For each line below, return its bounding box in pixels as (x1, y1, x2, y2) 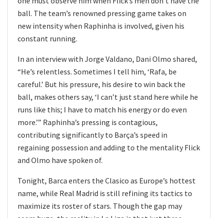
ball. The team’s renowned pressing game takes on (18, 8, 186, 18)
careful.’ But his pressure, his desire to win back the (18, 79, 185, 89)
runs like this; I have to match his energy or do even (18, 104, 187, 114)
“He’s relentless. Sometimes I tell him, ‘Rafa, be (18, 66, 177, 76)
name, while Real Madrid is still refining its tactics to (18, 188, 192, 198)
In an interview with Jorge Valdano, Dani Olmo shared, (18, 54, 197, 64)
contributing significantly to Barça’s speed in (18, 129, 167, 140)
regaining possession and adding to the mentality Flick (18, 142, 200, 152)
